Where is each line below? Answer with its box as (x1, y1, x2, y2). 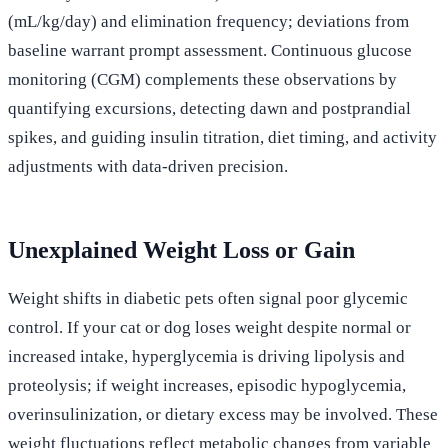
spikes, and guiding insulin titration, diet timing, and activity (8, 127, 437, 147)
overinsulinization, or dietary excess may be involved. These (8, 404, 438, 424)
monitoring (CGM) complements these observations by (8, 69, 397, 89)
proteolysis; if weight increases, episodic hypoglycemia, (8, 375, 406, 395)
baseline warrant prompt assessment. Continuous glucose (8, 40, 412, 60)
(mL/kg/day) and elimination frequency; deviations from (8, 11, 409, 31)
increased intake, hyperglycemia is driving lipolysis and (8, 346, 405, 366)
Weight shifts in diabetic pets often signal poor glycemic (8, 288, 408, 308)
